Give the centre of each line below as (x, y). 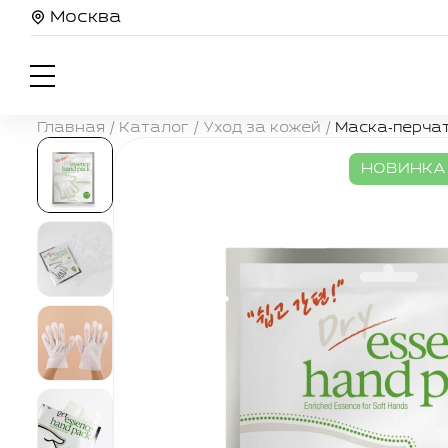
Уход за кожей (262, 128)
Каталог (154, 128)
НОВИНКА (403, 169)
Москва (85, 18)
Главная (71, 128)
